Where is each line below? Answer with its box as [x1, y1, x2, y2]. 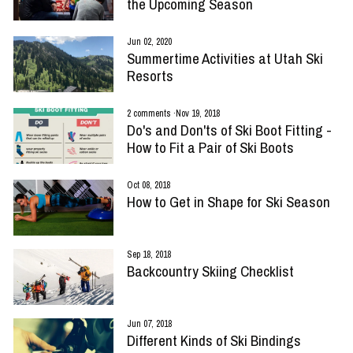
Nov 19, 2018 [175, 106, 220, 120]
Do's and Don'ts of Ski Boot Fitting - [126, 119, 332, 140]
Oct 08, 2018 [126, 178, 170, 191]
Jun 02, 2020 [126, 35, 172, 48]
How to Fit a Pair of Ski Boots [126, 136, 294, 158]
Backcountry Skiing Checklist [126, 260, 294, 281]
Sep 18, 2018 [126, 247, 171, 261]
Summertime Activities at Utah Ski [126, 47, 323, 69]
